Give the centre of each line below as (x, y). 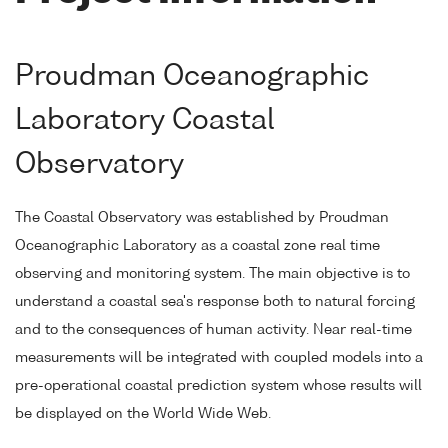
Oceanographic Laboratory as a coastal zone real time (197, 246)
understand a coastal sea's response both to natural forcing (215, 302)
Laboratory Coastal (145, 121)
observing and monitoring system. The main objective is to (212, 274)
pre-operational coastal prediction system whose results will (218, 386)
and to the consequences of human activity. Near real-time (213, 330)
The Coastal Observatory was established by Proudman (202, 218)
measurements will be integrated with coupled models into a (219, 358)
